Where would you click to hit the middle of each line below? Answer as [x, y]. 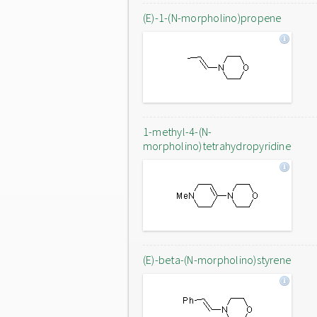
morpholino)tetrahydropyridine [217, 146]
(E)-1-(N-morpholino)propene [212, 18]
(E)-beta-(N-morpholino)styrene [217, 260]
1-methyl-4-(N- [178, 132]
